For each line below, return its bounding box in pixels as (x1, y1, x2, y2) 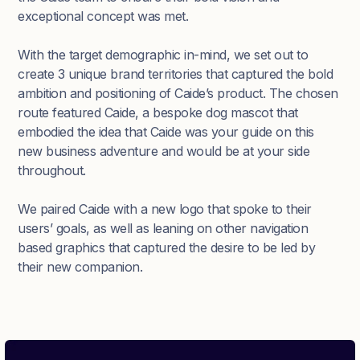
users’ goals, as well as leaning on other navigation (18, 220, 309, 237)
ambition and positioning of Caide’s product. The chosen (18, 85, 338, 102)
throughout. (18, 162, 86, 179)
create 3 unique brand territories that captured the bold (18, 66, 333, 83)
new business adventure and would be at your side (18, 143, 310, 160)
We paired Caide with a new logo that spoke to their (18, 201, 312, 218)
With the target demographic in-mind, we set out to (18, 47, 309, 63)
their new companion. (18, 259, 143, 276)
